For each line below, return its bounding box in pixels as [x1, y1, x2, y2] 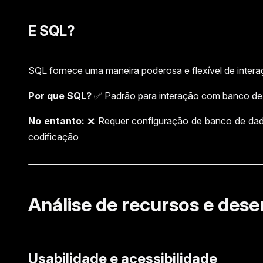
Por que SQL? [28, 89, 92, 102]
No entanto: [28, 114, 85, 127]
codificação [28, 130, 79, 143]
